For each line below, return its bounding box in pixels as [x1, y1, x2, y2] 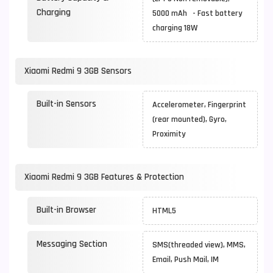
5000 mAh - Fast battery [152, 8, 243, 19]
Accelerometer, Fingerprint [152, 99, 246, 110]
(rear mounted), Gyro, [152, 114, 227, 125]
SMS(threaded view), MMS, [152, 239, 246, 250]
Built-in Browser [37, 204, 96, 216]
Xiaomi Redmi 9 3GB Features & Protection [24, 171, 184, 183]
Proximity [152, 129, 190, 140]
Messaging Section [37, 238, 107, 250]
